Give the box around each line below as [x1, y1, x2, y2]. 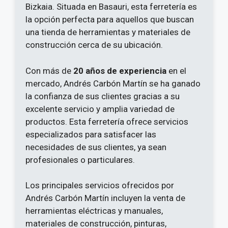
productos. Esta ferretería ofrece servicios [25, 116, 188, 127]
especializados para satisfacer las [25, 129, 156, 139]
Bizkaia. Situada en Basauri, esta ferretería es [25, 2, 197, 12]
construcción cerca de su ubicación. [25, 40, 163, 50]
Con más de [25, 65, 73, 76]
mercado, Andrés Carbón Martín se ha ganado [25, 78, 201, 89]
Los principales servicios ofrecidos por [25, 180, 174, 191]
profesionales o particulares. [25, 154, 135, 165]
